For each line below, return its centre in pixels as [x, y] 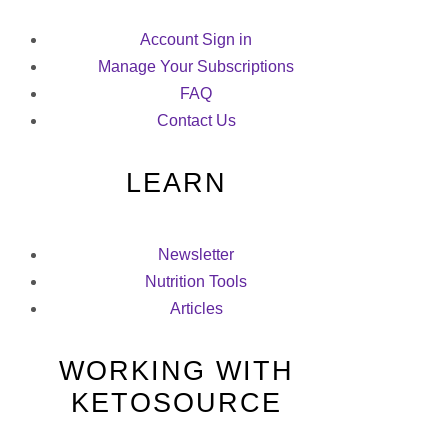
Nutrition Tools [196, 282]
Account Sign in [196, 40]
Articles [196, 309]
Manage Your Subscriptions [196, 67]
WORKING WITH [176, 370]
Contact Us [196, 121]
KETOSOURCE [176, 402]
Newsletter [196, 255]
